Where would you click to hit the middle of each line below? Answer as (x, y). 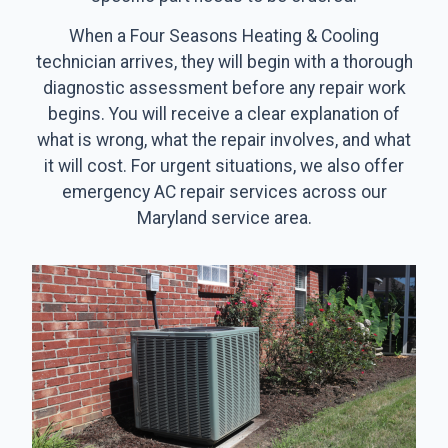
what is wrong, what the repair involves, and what (224, 140)
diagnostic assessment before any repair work (224, 88)
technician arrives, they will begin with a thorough (224, 62)
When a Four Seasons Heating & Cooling (224, 36)
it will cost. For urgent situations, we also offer (224, 166)
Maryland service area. (224, 218)
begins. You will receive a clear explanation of (224, 114)
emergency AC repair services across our (224, 192)
